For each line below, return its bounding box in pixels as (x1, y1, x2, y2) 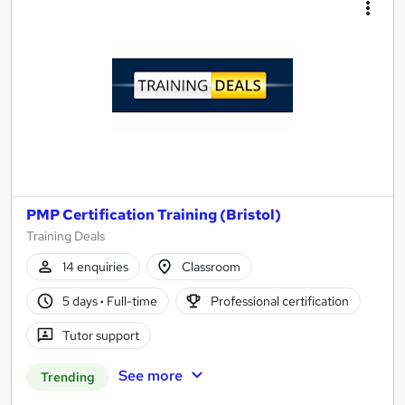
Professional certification (211, 292, 350, 309)
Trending (41, 369, 95, 385)
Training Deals (26, 228, 105, 244)
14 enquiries (61, 258, 128, 275)
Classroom (182, 258, 241, 275)
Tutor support (61, 326, 139, 344)
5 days (61, 292, 100, 309)
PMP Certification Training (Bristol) (26, 205, 281, 224)
